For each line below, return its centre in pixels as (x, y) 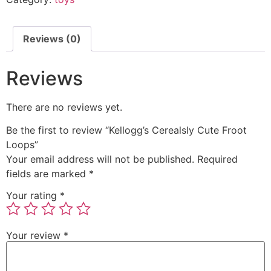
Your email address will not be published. (100, 159)
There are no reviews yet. (64, 107)
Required (217, 159)
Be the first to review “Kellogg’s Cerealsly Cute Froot (126, 130)
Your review (35, 235)
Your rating (33, 195)
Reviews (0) (52, 38)
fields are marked (47, 174)
